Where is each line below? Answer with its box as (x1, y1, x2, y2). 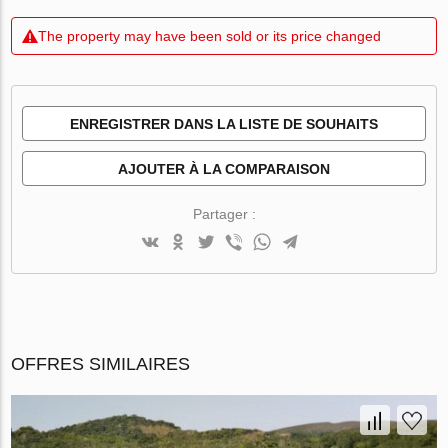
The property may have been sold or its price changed (38, 27, 382, 44)
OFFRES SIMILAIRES (11, 353, 191, 374)
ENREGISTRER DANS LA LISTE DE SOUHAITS (70, 115, 378, 132)
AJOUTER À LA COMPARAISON (118, 160, 330, 177)
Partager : (192, 205, 256, 222)
